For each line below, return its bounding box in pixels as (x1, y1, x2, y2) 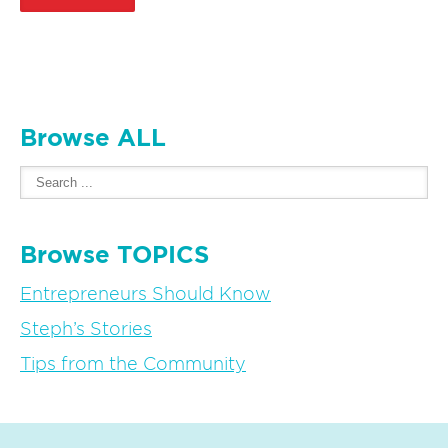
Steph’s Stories (20, 321, 152, 340)
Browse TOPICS (20, 244, 209, 269)
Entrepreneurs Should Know (20, 286, 271, 305)
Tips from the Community (20, 356, 246, 375)
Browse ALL (20, 127, 166, 152)
